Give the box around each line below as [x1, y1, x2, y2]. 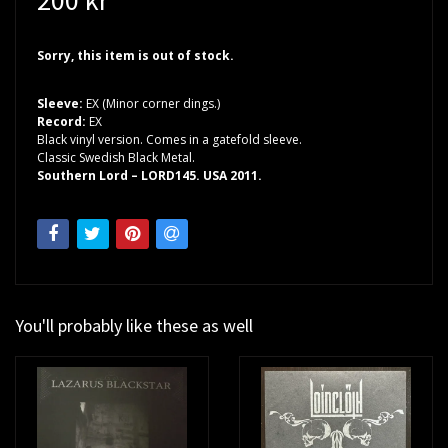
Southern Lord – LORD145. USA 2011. [37, 166, 265, 184]
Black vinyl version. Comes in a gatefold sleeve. [37, 130, 302, 148]
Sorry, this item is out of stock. [37, 46, 234, 64]
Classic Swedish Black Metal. [37, 148, 195, 166]
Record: [37, 112, 89, 130]
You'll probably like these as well [15, 314, 253, 338]
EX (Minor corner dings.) [86, 94, 220, 112]
